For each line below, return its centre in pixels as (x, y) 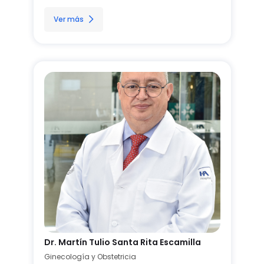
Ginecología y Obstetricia (90, 256)
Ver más (68, 19)
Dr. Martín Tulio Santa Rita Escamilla (122, 242)
